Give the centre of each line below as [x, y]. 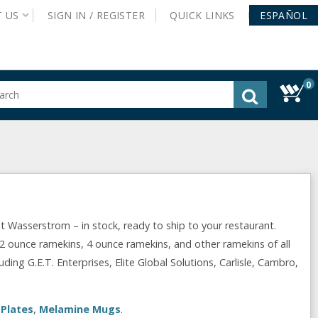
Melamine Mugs [80, 309]
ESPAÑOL [284, 15]
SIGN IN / [72, 15]
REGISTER [120, 15]
